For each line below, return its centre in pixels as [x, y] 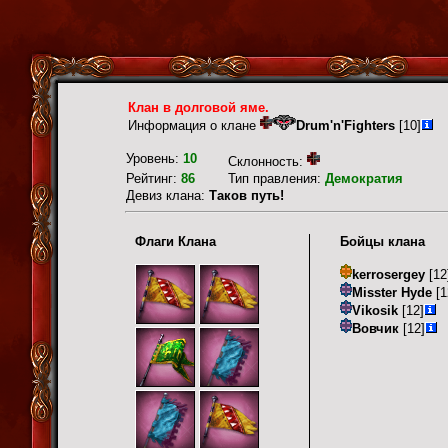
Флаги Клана [175, 242]
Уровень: [154, 158]
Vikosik [375, 311]
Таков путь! [246, 195]
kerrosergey [388, 275]
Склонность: [267, 161]
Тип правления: [276, 178]
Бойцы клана [382, 242]
